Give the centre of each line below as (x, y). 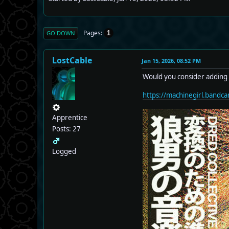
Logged (64, 152)
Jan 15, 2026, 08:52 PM (171, 61)
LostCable (72, 61)
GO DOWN (61, 33)
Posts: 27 (66, 129)
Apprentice (70, 118)
